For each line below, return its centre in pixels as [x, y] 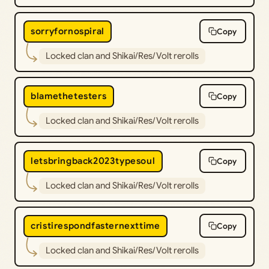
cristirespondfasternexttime [95, 226]
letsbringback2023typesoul [93, 161]
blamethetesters [69, 96]
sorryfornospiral [68, 32]
